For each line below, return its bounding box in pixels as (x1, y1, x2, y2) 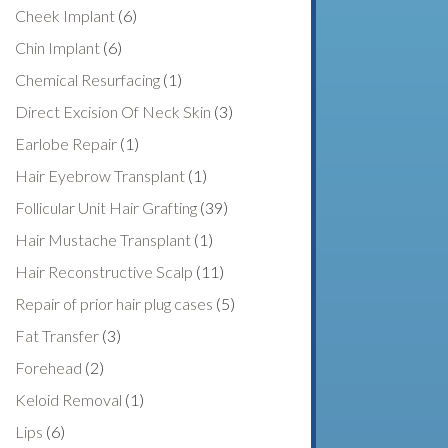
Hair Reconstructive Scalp (15, 261, 194, 281)
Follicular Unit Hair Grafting (15, 197, 198, 217)
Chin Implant (15, 37, 101, 57)
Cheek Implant (15, 5, 116, 25)
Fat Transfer (15, 325, 100, 345)
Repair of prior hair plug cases (15, 293, 214, 313)
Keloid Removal (15, 389, 123, 409)
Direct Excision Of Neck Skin (15, 101, 212, 121)
